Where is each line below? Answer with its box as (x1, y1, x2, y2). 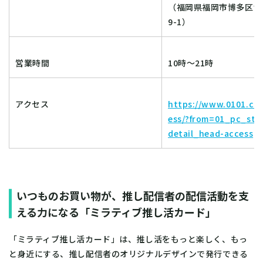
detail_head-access (168, 127, 254, 139)
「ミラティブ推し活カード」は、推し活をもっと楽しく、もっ (9, 232, 248, 245)
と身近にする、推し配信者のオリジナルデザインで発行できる (9, 247, 248, 259)
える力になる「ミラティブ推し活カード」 (16, 204, 216, 220)
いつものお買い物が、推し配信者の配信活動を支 (16, 187, 249, 203)
